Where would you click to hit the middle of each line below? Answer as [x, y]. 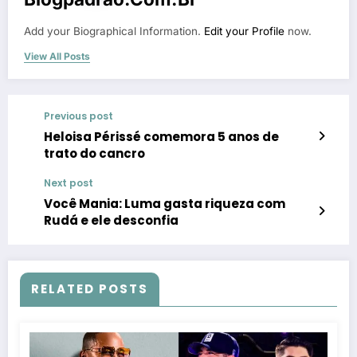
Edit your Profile [244, 31]
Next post [69, 182]
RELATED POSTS [90, 288]
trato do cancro [94, 153]
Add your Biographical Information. [114, 31]
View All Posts [57, 56]
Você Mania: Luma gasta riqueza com [165, 203]
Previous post [78, 116]
